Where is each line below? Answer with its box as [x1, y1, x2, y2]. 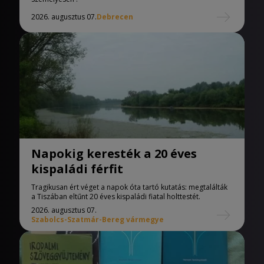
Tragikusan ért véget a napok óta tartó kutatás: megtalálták [31, 181, 227, 192]
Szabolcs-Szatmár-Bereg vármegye [31, 214, 164, 225]
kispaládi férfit [31, 160, 123, 177]
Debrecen [97, 11, 133, 22]
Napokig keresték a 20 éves [31, 145, 197, 161]
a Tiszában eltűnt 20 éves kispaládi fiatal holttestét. [31, 191, 200, 202]
